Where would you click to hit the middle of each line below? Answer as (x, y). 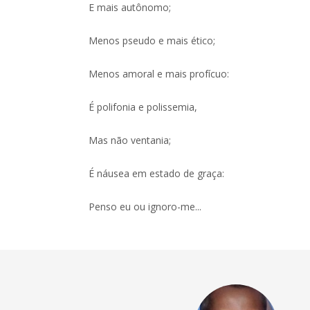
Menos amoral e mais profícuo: (159, 74)
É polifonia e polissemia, (143, 107)
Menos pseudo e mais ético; (152, 40)
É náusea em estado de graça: (157, 173)
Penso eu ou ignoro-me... (145, 207)
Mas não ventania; (130, 140)
